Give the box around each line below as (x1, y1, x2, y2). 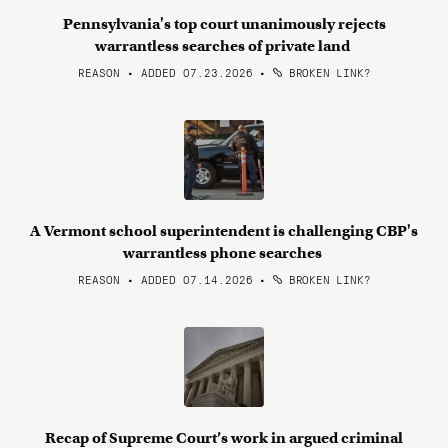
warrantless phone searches (123, 244, 325, 262)
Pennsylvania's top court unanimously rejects (62, 15, 386, 33)
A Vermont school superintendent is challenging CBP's (30, 222, 418, 240)
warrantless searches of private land (95, 37, 353, 55)
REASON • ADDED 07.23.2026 (77, 64, 253, 80)
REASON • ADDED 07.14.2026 (77, 271, 253, 287)
